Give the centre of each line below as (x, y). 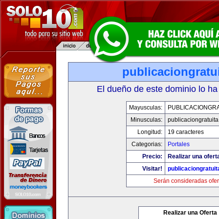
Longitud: (150, 132)
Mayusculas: (146, 108)
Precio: (152, 156)
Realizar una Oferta (190, 213)
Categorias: (147, 144)
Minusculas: (146, 120)
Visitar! (152, 169)
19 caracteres (186, 132)
